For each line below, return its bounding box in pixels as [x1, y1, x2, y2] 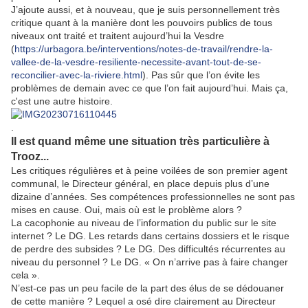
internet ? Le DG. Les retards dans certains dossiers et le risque [11, 230, 289, 241]
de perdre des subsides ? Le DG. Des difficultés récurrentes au [11, 243, 285, 254]
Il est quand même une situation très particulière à [11, 135, 269, 147]
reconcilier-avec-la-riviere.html [11, 69, 142, 80]
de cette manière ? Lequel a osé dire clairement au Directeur [11, 295, 276, 307]
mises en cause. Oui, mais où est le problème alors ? [11, 203, 242, 215]
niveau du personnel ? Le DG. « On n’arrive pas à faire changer [11, 256, 288, 267]
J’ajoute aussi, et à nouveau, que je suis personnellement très [11, 3, 280, 15]
